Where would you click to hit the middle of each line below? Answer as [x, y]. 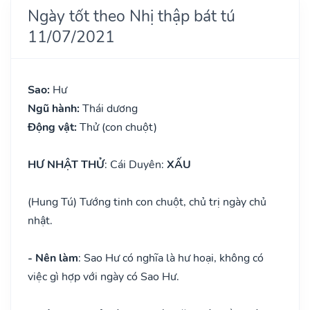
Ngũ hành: [55, 108]
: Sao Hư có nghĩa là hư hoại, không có [171, 258]
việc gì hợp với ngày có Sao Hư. [103, 276]
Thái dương [110, 108]
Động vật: [54, 127]
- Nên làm [53, 258]
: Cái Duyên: [136, 164]
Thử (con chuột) [118, 127]
